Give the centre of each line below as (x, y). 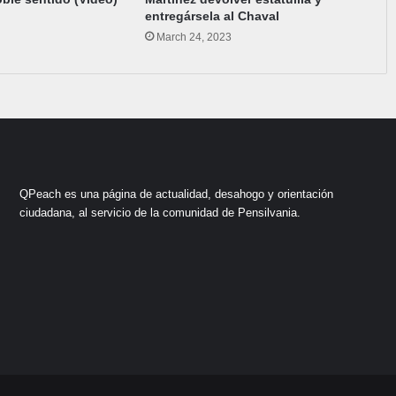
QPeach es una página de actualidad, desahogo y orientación (177, 194)
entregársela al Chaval (213, 16)
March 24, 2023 (194, 37)
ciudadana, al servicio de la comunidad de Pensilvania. (160, 213)
